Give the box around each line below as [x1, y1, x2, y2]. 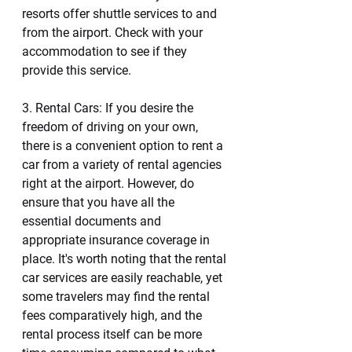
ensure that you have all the [22, 195, 178, 210]
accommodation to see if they [22, 44, 190, 59]
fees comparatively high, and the [22, 308, 205, 323]
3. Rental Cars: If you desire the [22, 101, 196, 115]
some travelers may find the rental [22, 289, 213, 304]
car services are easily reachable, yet [22, 270, 225, 285]
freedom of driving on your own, [22, 119, 201, 134]
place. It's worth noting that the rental [22, 251, 229, 266]
